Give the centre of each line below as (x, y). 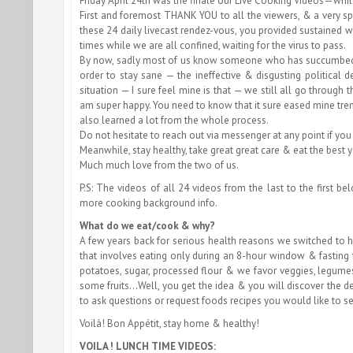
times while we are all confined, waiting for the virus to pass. (213, 45)
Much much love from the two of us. (159, 165)
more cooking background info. (149, 203)
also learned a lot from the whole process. (174, 120)
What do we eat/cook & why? (147, 225)
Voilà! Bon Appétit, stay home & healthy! (169, 323)
